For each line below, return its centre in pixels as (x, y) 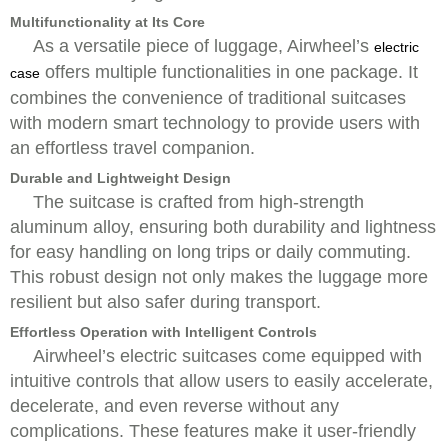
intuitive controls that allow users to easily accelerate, (221, 381)
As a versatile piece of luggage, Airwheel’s (203, 46)
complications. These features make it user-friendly (213, 431)
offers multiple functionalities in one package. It (229, 72)
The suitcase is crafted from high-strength (198, 202)
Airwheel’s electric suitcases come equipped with (227, 356)
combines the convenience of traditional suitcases (208, 98)
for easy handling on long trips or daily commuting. (210, 252)
